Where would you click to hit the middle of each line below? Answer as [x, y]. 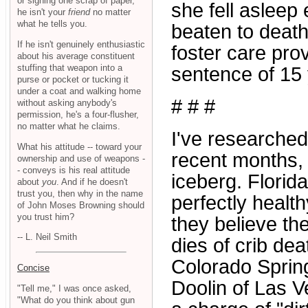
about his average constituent [76, 56]
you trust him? [46, 217]
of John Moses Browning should [81, 205]
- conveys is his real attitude [74, 170]
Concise [33, 267]
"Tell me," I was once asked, [74, 288]
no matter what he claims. [69, 126]
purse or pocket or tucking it [73, 79]
